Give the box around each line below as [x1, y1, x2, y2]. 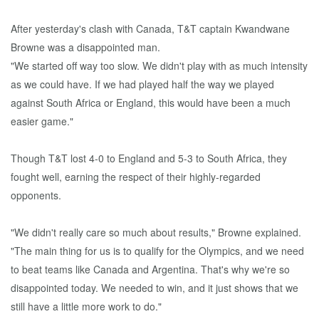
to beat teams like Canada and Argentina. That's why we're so [11, 262, 290, 276]
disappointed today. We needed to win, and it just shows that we [11, 281, 298, 295]
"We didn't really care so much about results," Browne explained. [11, 225, 301, 239]
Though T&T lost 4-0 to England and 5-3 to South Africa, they [11, 151, 287, 165]
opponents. [11, 188, 61, 202]
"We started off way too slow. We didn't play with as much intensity [11, 58, 308, 73]
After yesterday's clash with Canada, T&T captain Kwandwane [11, 21, 290, 36]
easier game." [11, 114, 73, 128]
